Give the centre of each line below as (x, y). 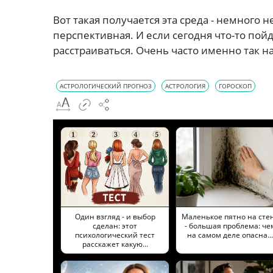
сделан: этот (115, 225)
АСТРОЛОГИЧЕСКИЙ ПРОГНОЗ (106, 86)
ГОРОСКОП (235, 86)
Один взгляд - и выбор (115, 216)
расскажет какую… (115, 244)
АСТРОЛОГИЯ (185, 86)
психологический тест (115, 235)
